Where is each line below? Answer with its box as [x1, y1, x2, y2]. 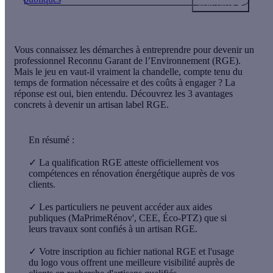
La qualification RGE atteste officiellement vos [37, 157, 219, 168]
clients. [29, 179, 55, 190]
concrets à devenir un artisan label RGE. [14, 99, 169, 110]
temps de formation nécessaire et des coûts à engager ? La [14, 77, 235, 88]
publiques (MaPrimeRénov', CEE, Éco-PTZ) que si [29, 212, 227, 223]
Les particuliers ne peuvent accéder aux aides [37, 201, 212, 212]
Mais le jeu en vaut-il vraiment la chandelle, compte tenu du [14, 66, 243, 77]
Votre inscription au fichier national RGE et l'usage [37, 246, 234, 257]
